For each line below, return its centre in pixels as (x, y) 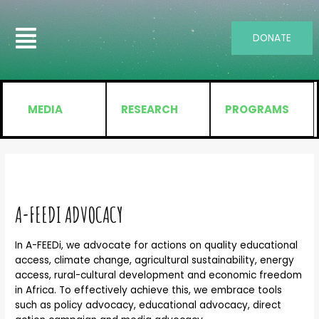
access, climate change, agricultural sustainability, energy (155, 261)
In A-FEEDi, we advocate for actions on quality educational (157, 246)
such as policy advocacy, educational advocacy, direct (148, 305)
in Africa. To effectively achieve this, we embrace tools (149, 291)
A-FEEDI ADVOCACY (69, 215)
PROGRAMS (257, 110)
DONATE (272, 38)
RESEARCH (149, 110)
